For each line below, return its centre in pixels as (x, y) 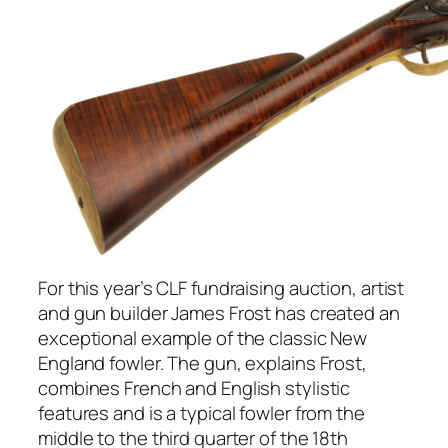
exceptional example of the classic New (203, 337)
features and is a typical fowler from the (201, 412)
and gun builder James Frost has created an (219, 312)
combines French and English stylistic (194, 387)
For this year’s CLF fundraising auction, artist (221, 287)
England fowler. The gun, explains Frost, (202, 362)
